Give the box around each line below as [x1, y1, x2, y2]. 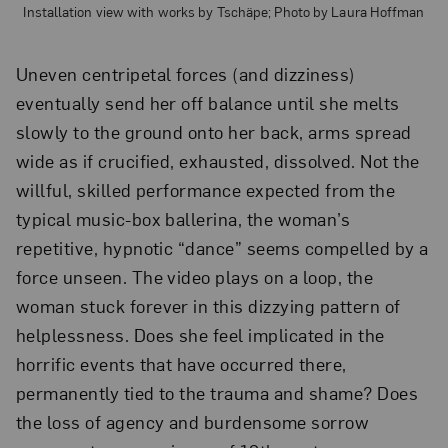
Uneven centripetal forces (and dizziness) [15, 61, 356, 85]
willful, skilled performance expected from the [15, 177, 396, 201]
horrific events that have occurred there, [15, 351, 347, 375]
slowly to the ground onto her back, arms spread [15, 119, 412, 143]
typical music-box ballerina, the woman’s [15, 206, 351, 230]
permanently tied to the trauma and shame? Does [15, 380, 419, 404]
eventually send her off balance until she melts [15, 90, 400, 114]
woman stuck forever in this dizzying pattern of [15, 293, 401, 317]
